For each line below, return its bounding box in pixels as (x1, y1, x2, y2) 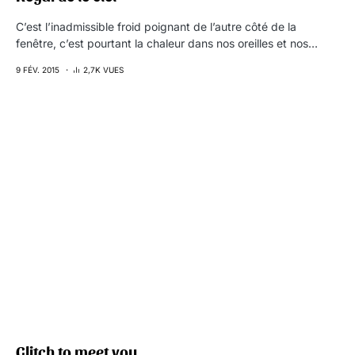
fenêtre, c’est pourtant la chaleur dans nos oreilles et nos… (16, 36, 318, 50)
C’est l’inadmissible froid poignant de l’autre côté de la (16, 20, 296, 33)
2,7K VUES (83, 65, 124, 74)
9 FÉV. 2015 (16, 65, 59, 74)
